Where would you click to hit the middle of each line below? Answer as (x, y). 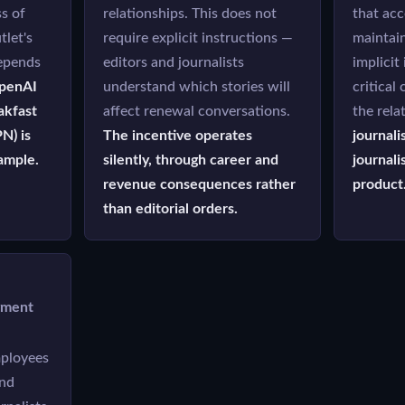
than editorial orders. (171, 209)
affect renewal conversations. (197, 111)
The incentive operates (178, 136)
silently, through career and (191, 160)
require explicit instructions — (198, 38)
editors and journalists (174, 62)
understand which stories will (197, 87)
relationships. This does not (190, 14)
